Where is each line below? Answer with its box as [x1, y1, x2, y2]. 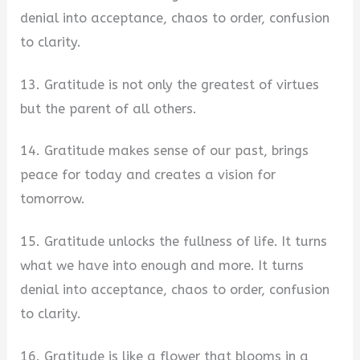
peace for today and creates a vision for [20, 167, 276, 183]
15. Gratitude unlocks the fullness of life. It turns [20, 233, 328, 249]
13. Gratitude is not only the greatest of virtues [20, 76, 320, 92]
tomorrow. [20, 191, 86, 207]
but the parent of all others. [20, 100, 198, 117]
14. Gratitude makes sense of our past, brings [20, 143, 309, 159]
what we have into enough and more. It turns [20, 257, 305, 273]
